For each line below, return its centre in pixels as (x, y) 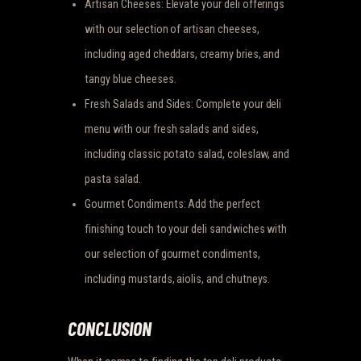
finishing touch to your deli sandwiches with (186, 229)
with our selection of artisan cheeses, (172, 29)
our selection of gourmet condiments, (172, 254)
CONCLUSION (110, 329)
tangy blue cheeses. (131, 79)
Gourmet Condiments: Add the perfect (172, 204)
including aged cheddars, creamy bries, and (183, 54)
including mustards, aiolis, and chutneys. (178, 279)
